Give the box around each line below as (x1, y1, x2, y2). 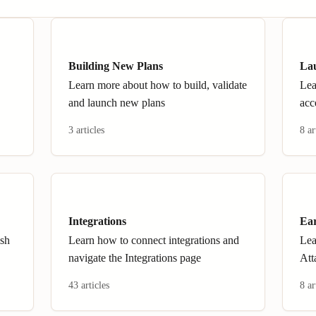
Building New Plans (68, 60, 163, 72)
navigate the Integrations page (68, 252, 201, 264)
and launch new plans (68, 97, 165, 109)
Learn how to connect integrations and (68, 234, 239, 246)
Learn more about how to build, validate (68, 79, 247, 91)
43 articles (68, 280, 109, 291)
